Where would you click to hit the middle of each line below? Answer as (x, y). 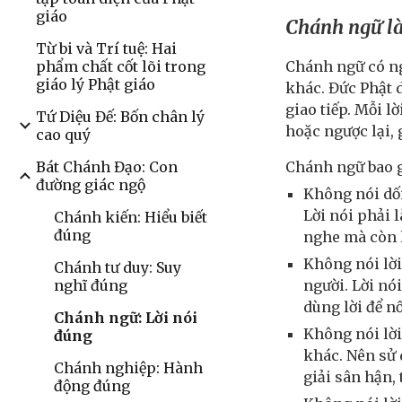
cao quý (63, 135)
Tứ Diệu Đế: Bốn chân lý (120, 117)
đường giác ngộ (91, 185)
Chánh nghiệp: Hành (128, 368)
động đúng (92, 386)
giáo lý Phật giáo (96, 84)
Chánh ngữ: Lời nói (126, 318)
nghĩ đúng (91, 285)
